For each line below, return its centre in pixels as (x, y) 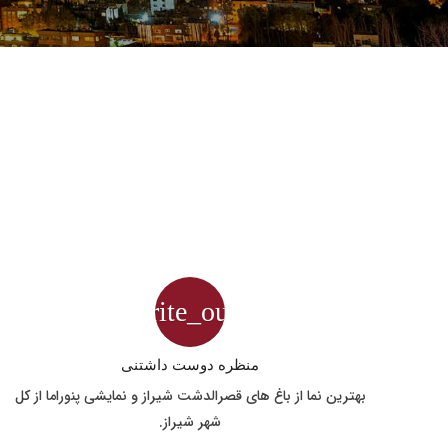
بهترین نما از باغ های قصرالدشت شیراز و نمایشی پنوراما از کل (190, 396)
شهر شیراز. (190, 422)
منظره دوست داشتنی (190, 364)
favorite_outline (190, 312)
